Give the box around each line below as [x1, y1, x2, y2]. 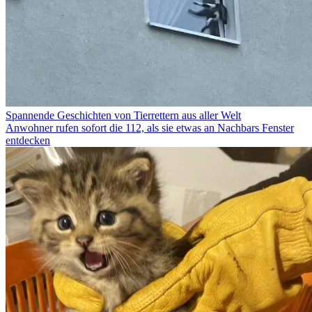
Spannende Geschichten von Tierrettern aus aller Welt [6, 109, 241, 122]
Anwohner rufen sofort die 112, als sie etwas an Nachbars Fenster [6, 122, 294, 134]
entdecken [6, 134, 50, 147]
